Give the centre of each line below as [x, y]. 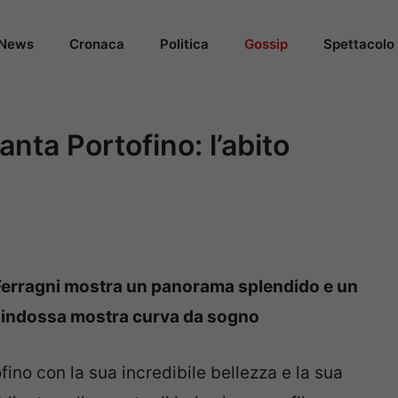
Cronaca [97, 44]
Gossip [266, 44]
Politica [184, 44]
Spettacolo [359, 44]
